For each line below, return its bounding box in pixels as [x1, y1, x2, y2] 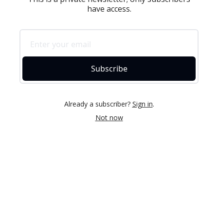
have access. [87, 3, 131, 14]
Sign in [132, 99, 153, 109]
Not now [95, 113, 123, 122]
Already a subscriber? [64, 99, 130, 109]
